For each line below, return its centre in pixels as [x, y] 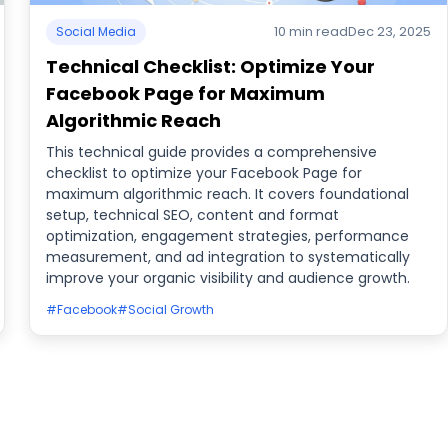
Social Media [96, 31]
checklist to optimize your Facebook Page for [204, 173]
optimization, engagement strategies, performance [228, 236]
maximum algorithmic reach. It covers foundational [228, 194]
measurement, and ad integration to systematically [228, 257]
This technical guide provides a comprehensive [212, 152]
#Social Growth [166, 309]
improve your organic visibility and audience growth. [228, 278]
